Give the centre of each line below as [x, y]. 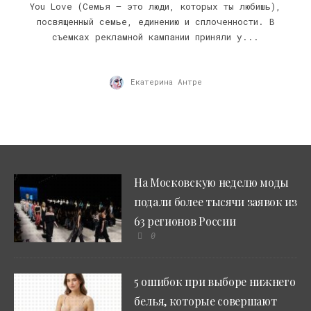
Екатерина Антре [166, 81]
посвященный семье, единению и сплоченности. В [155, 21]
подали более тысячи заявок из [216, 201]
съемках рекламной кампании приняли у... [155, 36]
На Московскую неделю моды [212, 182]
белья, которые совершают [205, 301]
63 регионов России [185, 221]
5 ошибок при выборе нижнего [215, 281]
